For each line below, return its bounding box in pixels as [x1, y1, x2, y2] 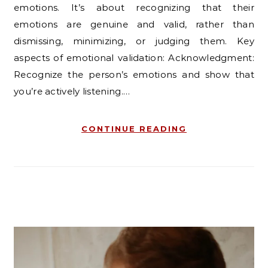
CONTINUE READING [81, 124, 187, 134]
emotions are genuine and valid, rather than [14, 19, 254, 31]
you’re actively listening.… [14, 86, 130, 98]
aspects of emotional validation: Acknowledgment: [14, 52, 254, 64]
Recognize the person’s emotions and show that [14, 69, 254, 81]
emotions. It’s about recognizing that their [14, 2, 254, 14]
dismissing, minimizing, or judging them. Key [14, 35, 254, 47]
